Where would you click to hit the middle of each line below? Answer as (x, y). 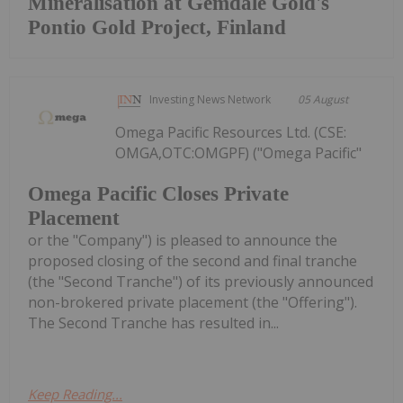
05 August (323, 99)
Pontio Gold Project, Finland (157, 27)
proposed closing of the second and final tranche (193, 261)
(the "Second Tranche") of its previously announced (201, 282)
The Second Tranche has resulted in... (153, 323)
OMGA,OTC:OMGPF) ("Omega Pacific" (239, 152)
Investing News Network (210, 99)
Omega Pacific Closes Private (158, 194)
